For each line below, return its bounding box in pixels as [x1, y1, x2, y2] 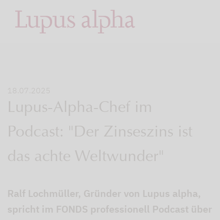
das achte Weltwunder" [7, 150, 164, 165]
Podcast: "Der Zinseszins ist [7, 125, 192, 141]
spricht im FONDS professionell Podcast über [7, 202, 212, 216]
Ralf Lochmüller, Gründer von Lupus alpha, [7, 187, 201, 200]
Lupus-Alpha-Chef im [7, 101, 152, 116]
